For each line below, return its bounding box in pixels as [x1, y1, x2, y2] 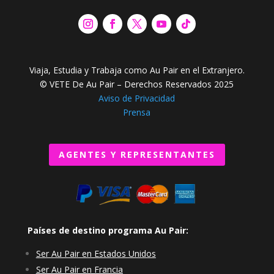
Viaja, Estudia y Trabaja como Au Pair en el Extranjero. [29, 64, 245, 76]
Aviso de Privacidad [98, 92, 176, 105]
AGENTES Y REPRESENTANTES [58, 149, 215, 161]
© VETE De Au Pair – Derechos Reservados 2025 [40, 78, 234, 91]
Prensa [123, 106, 151, 119]
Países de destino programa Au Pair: [27, 224, 188, 237]
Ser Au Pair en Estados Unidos [35, 248, 156, 260]
